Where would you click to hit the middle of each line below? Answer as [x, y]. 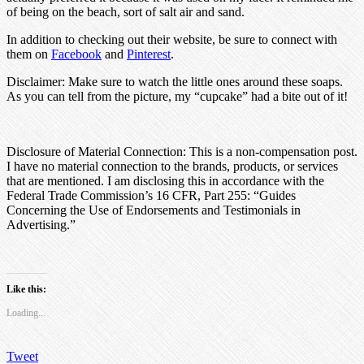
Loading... [26, 312]
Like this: [26, 289]
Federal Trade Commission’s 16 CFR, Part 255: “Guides [151, 195]
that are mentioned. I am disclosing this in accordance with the [165, 180]
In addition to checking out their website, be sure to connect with [172, 39]
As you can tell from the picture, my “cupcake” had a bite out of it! [177, 96]
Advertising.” [41, 224]
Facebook [76, 54]
